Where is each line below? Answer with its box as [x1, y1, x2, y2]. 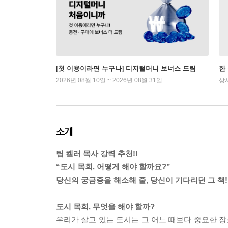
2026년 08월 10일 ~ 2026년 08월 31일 [56, 76, 162, 84]
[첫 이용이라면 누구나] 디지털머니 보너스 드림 [56, 64, 196, 72]
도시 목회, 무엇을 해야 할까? [56, 202, 155, 211]
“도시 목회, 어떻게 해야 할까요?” [56, 162, 170, 171]
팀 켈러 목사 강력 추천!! [56, 149, 138, 158]
